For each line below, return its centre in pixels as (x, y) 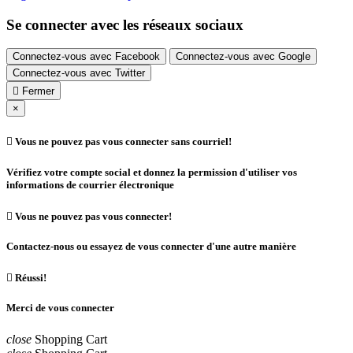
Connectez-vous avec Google (243, 57)
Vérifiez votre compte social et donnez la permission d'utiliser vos (152, 172)
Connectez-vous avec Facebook (86, 57)
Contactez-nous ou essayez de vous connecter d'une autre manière (151, 246)
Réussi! (30, 278)
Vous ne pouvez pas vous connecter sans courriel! (122, 142)
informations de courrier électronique (90, 184)
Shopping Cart (71, 339)
